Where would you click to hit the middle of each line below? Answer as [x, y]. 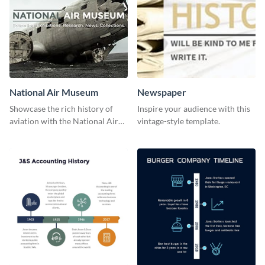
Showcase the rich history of [61, 109]
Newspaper [162, 92]
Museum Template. [44, 134]
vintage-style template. [179, 121]
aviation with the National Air [64, 121]
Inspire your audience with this [194, 109]
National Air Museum [54, 92]
